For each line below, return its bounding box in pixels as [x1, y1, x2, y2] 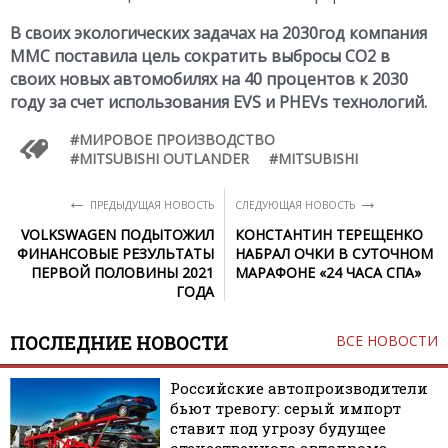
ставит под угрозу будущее [170, 417, 386, 438]
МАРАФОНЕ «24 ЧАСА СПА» [235, 262, 421, 282]
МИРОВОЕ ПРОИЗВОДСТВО [79, 129, 275, 149]
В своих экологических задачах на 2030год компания [10, 21, 427, 44]
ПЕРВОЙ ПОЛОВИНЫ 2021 [31, 262, 214, 282]
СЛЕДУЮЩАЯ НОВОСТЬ [235, 197, 358, 212]
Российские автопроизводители [170, 377, 428, 398]
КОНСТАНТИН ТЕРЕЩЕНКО [235, 224, 423, 244]
